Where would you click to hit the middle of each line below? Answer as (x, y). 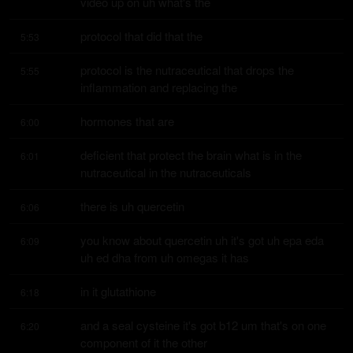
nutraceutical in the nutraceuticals (166, 172)
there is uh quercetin (132, 206)
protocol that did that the (141, 36)
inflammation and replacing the (159, 87)
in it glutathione (118, 291)
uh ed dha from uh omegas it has (165, 257)
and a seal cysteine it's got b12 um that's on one (203, 325)
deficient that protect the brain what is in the (191, 155)
